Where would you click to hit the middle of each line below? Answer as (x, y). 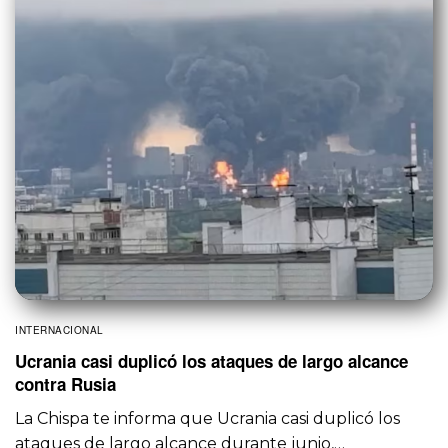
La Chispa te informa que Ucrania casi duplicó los (208, 418)
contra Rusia (65, 383)
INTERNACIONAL (59, 329)
